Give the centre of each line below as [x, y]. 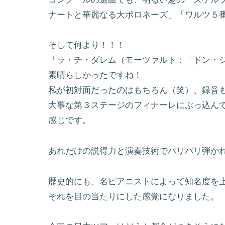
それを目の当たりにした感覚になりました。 [134, 196]
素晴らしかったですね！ [95, 75]
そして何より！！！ [87, 45]
